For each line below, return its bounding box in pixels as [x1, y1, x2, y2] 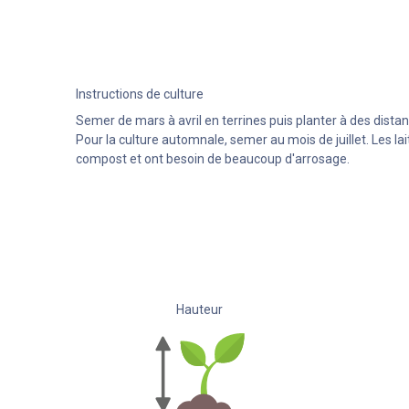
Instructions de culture [75, 86, 204, 101]
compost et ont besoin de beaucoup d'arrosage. [75, 151, 350, 166]
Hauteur [176, 301, 224, 317]
